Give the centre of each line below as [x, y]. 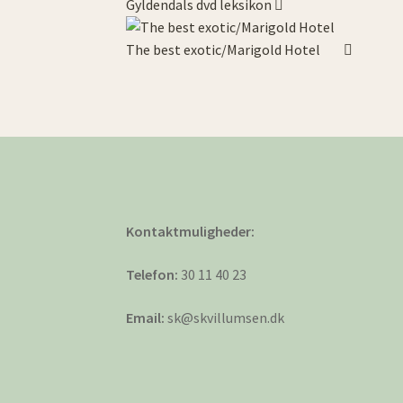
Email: [146, 317]
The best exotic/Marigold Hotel [224, 49]
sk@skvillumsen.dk [225, 317]
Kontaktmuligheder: [191, 232]
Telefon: [152, 274]
